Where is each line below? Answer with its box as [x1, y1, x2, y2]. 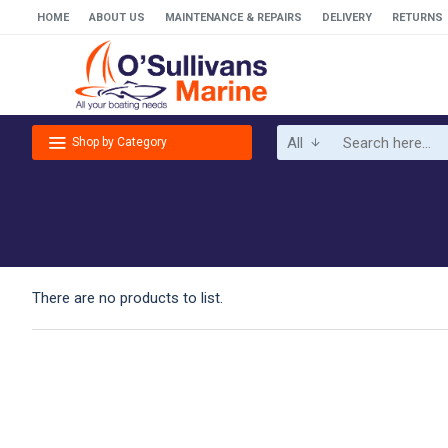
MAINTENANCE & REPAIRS [165, 10, 302, 24]
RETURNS [392, 10, 443, 24]
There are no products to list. [32, 289, 223, 307]
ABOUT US [89, 10, 145, 24]
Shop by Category [72, 134, 167, 149]
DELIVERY [322, 10, 372, 24]
